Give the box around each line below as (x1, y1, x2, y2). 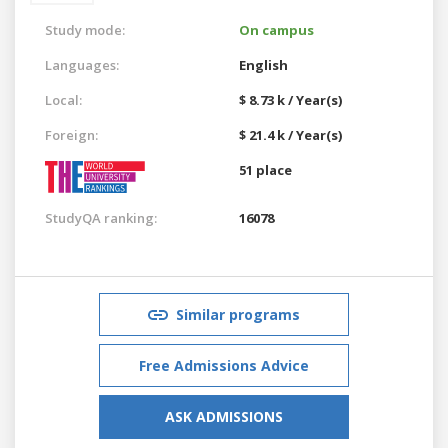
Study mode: (45, 20, 125, 39)
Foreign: (45, 125, 98, 144)
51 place (239, 160, 292, 179)
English (239, 55, 288, 74)
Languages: (45, 55, 119, 74)
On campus (239, 20, 314, 39)
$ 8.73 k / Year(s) (239, 90, 342, 109)
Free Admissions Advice (139, 355, 309, 375)
